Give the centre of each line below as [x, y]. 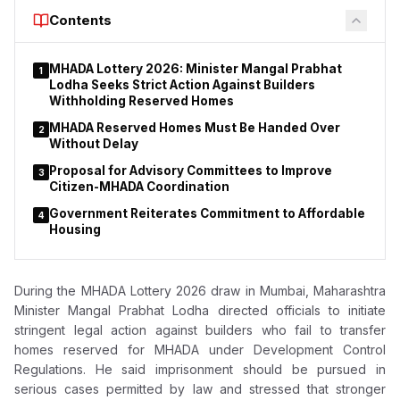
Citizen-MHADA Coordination [139, 187]
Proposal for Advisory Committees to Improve [191, 171]
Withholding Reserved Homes [142, 101]
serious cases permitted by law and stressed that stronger [200, 389]
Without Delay [94, 144]
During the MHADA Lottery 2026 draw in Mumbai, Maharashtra [200, 291]
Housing [75, 229]
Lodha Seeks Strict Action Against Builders [182, 85]
